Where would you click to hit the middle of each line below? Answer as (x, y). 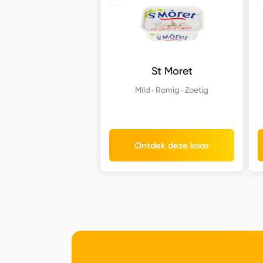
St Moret (172, 71)
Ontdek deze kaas (172, 145)
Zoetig (197, 90)
